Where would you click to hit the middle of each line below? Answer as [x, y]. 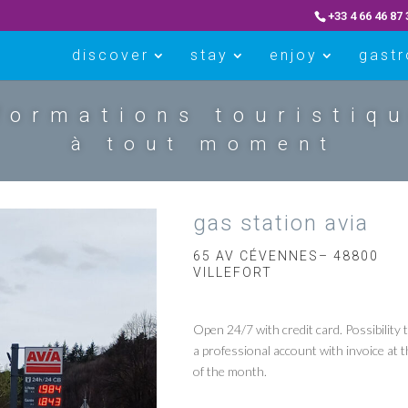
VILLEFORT [233, 272]
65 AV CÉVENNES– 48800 [286, 256]
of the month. [230, 371]
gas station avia [281, 223]
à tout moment [204, 144]
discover [110, 55]
